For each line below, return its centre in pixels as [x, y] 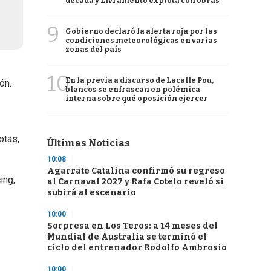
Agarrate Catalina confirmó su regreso [136, 171]
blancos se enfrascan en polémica [133, 90]
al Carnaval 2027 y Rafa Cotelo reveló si [135, 182]
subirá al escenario [92, 193]
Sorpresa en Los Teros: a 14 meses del [132, 226]
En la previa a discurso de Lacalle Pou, [139, 80]
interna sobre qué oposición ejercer [137, 99]
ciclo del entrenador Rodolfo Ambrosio [137, 248]
